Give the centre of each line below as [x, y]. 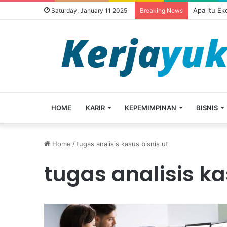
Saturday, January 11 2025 [88, 10]
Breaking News [161, 10]
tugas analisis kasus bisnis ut [122, 144]
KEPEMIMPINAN [150, 108]
